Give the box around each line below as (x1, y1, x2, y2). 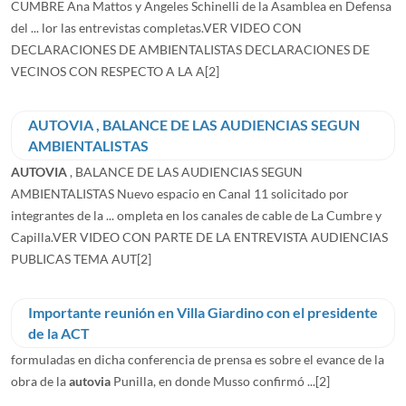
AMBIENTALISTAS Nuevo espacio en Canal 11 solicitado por (11, 185, 349, 201)
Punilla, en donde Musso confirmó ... (111, 372, 315, 389)
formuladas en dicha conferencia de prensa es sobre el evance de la (11, 351, 384, 367)
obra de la (11, 372, 69, 389)
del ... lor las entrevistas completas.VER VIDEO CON (11, 19, 302, 35)
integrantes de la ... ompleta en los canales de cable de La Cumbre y (11, 207, 382, 223)
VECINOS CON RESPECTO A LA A (11, 63, 205, 79)
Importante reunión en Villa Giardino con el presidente (28, 304, 378, 321)
